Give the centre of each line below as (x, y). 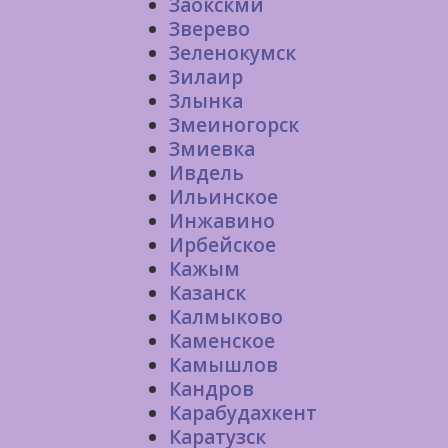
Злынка (206, 101)
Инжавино (222, 221)
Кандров (211, 389)
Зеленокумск (232, 53)
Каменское (222, 341)
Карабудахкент (243, 413)
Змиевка (212, 149)
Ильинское (223, 197)
